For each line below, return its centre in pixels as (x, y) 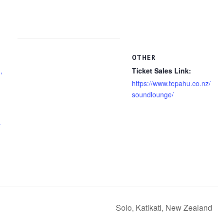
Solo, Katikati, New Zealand (165, 208)
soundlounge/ (153, 94)
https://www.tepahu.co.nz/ (171, 83)
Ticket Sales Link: (161, 70)
